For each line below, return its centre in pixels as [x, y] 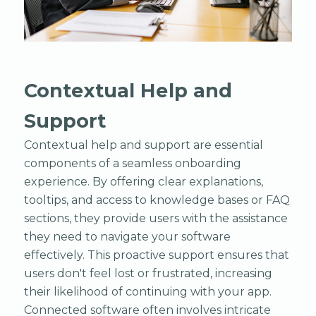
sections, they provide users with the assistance [156, 218]
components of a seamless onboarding [132, 163]
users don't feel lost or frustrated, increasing [148, 273]
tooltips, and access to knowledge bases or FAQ [157, 200]
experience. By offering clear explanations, [143, 181]
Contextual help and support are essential [143, 145]
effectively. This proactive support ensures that [156, 255]
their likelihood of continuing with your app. [147, 291]
